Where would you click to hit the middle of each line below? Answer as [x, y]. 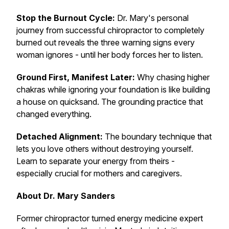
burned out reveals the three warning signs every [106, 42]
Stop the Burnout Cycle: [66, 18]
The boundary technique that [157, 136]
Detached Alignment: [60, 136]
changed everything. [54, 114]
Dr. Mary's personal [152, 18]
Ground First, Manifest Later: [76, 77]
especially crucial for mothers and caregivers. [99, 173]
